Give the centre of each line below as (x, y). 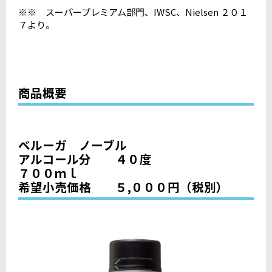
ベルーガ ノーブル (73, 145)
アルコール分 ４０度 (85, 159)
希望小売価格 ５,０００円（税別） (123, 187)
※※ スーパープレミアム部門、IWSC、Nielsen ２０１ (133, 12)
